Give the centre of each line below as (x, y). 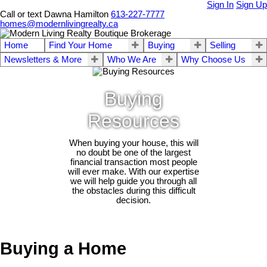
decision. (133, 201)
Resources (133, 121)
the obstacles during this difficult (133, 191)
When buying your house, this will (133, 143)
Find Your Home (80, 45)
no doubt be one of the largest (133, 153)
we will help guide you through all (133, 181)
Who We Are (131, 60)
